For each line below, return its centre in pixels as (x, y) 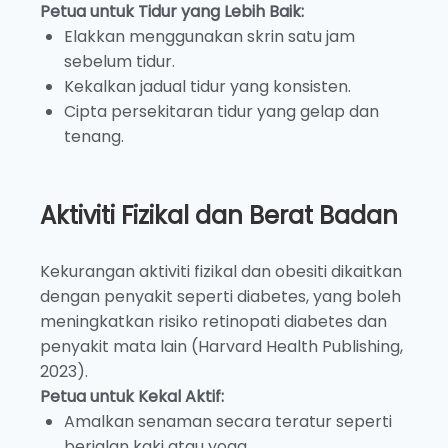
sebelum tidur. (119, 61)
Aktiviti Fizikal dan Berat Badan (219, 215)
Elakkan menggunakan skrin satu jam (209, 36)
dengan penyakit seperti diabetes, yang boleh (220, 296)
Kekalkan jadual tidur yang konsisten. (207, 86)
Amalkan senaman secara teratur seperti (228, 421)
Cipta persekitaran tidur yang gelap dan (221, 111)
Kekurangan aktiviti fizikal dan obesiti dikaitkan (221, 271)
